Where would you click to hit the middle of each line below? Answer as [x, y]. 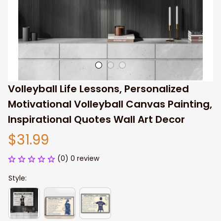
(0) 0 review [78, 158]
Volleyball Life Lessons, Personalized [98, 89]
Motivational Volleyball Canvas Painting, [110, 104]
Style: [18, 178]
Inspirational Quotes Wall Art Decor [96, 119]
